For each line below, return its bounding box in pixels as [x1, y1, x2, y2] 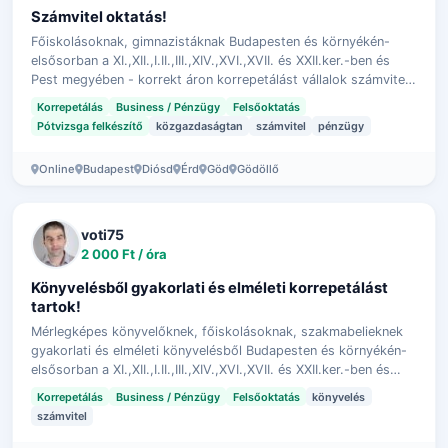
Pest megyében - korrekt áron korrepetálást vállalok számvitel [30, 71, 408, 87]
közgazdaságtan [155, 119, 243, 134]
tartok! [30, 297, 81, 316]
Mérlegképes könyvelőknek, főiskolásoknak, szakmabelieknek [30, 323, 403, 339]
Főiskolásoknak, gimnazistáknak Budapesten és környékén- [30, 33, 390, 49]
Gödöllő [236, 162, 279, 177]
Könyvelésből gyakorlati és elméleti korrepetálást [30, 278, 388, 297]
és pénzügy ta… [30, 90, 127, 106]
